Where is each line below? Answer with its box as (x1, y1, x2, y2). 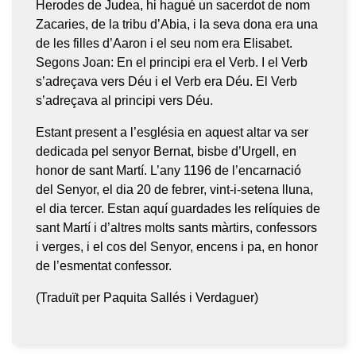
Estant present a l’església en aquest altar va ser (36, 125, 308, 139)
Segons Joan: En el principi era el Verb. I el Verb (36, 55, 308, 69)
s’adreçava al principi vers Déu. (36, 93, 213, 107)
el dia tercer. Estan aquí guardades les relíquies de (36, 201, 320, 215)
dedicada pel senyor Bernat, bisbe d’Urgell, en (36, 144, 296, 158)
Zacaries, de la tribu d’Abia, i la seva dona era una (36, 17, 318, 31)
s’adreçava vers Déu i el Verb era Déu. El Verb (36, 74, 297, 88)
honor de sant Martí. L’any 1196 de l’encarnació (36, 163, 301, 177)
